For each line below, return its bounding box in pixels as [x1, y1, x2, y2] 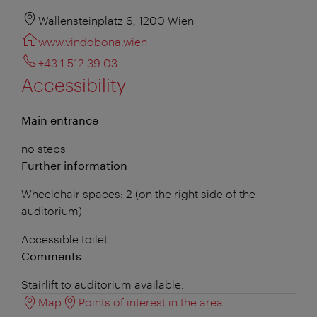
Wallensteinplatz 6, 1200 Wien [38, 13, 194, 27]
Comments [21, 248, 81, 263]
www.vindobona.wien [38, 34, 147, 48]
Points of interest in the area [79, 294, 223, 309]
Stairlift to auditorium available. [21, 277, 184, 291]
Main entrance [21, 113, 98, 127]
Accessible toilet [21, 231, 108, 246]
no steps [21, 141, 66, 155]
